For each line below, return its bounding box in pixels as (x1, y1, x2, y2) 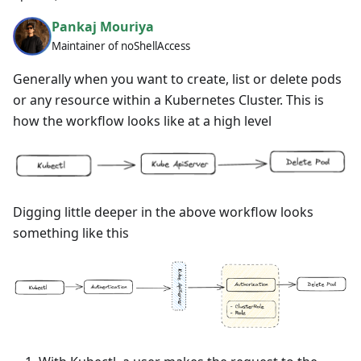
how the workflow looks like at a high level (13, 112, 272, 130)
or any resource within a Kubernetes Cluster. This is (13, 91, 324, 109)
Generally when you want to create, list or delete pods (13, 70, 342, 88)
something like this (13, 223, 129, 242)
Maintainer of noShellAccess (52, 38, 190, 53)
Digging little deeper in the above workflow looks (13, 202, 313, 221)
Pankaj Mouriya (52, 17, 154, 35)
